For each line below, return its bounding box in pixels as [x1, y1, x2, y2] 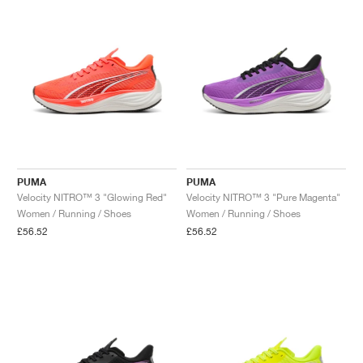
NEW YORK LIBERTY [24, 27, 116, 36]
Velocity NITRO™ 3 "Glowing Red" [17, 190, 167, 203]
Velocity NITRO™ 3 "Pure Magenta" [186, 190, 340, 203]
